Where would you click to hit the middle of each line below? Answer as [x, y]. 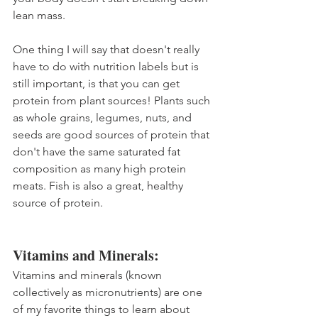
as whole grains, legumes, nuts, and [104, 118]
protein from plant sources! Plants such [113, 101]
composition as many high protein [101, 169]
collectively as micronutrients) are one [109, 292]
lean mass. [39, 16]
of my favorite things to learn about [103, 309]
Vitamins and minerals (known [89, 275]
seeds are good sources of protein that [113, 135]
